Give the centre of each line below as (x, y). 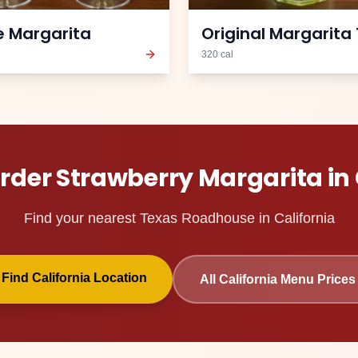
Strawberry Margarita (189, 179)
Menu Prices (316, 280)
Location (118, 278)
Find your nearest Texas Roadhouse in (149, 219)
